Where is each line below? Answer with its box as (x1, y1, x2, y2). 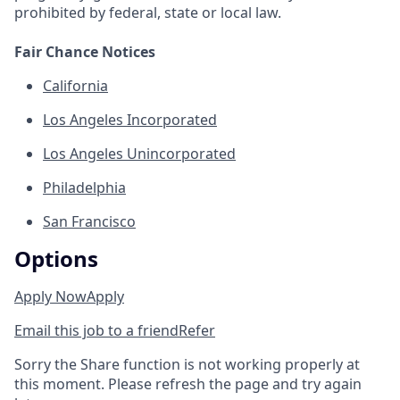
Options (14, 244, 98, 274)
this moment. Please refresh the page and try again (14, 374, 362, 395)
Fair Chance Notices (14, 42, 155, 62)
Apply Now (14, 287, 87, 307)
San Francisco (43, 212, 136, 232)
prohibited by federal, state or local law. (14, 3, 281, 23)
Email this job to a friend (14, 321, 179, 341)
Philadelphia (43, 178, 126, 198)
